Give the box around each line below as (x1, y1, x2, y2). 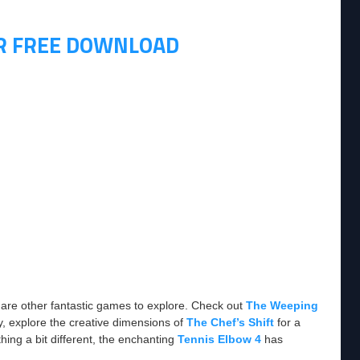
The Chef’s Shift (186, 316, 274, 329)
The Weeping (246, 299, 318, 312)
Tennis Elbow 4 (178, 333, 261, 346)
